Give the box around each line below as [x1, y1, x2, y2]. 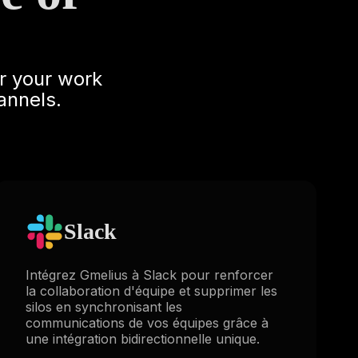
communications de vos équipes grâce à [25, 315, 268, 331]
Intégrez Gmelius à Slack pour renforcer [25, 267, 273, 283]
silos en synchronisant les [25, 299, 182, 315]
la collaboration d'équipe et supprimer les [25, 283, 277, 299]
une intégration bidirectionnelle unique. [25, 331, 260, 347]
